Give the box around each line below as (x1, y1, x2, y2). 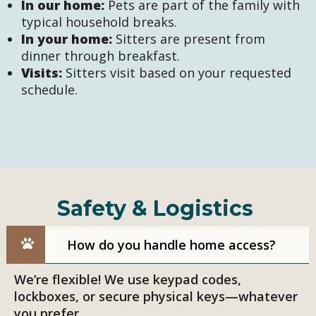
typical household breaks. (21, 13, 177, 31)
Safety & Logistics (56, 195, 253, 222)
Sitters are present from (112, 30, 265, 48)
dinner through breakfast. (21, 47, 180, 65)
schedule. (21, 81, 78, 99)
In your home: (21, 30, 112, 48)
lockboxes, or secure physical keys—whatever (14, 288, 298, 305)
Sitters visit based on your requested (62, 64, 291, 82)
